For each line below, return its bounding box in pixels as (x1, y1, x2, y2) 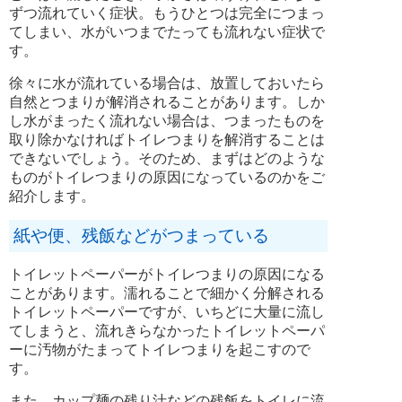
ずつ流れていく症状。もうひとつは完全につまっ (9, 5, 325, 22)
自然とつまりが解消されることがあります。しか (9, 94, 325, 110)
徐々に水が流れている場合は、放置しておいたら (9, 75, 325, 92)
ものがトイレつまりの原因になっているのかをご (9, 170, 325, 186)
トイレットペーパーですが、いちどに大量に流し (9, 304, 325, 320)
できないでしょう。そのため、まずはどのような (9, 151, 325, 167)
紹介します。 (9, 188, 95, 205)
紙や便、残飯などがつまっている (13, 226, 269, 246)
